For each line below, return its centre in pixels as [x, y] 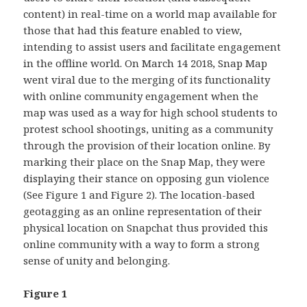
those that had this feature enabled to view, [133, 30]
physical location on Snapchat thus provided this [146, 227]
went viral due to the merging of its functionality [147, 79]
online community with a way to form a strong [142, 244]
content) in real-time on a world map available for [150, 13]
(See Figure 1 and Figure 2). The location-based [139, 194]
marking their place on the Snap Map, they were [145, 161]
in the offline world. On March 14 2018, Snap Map [146, 63]
